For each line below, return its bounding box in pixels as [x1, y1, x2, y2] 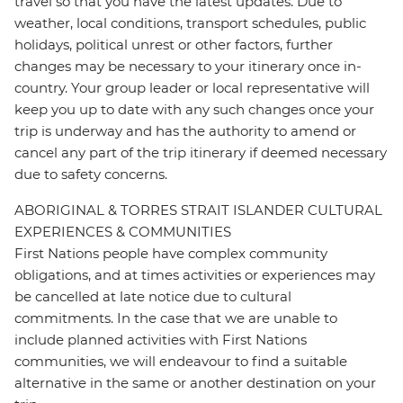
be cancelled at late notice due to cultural [14, 288, 291, 306]
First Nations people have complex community [14, 245, 327, 263]
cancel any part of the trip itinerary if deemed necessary [14, 144, 387, 162]
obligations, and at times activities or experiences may [14, 266, 375, 284]
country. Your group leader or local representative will [14, 79, 370, 97]
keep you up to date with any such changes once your [14, 101, 374, 119]
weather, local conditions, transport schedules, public [14, 14, 366, 32]
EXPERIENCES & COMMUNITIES [14, 223, 231, 241]
